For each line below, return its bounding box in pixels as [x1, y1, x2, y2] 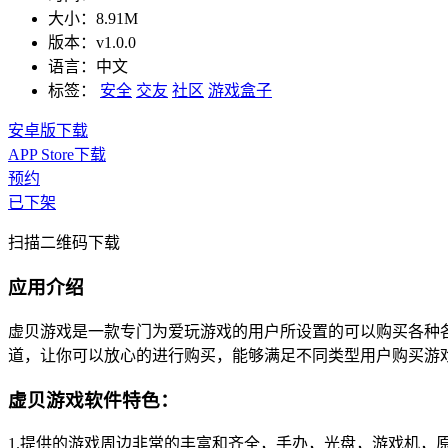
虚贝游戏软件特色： [8, 389, 179, 411]
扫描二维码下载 [8, 234, 120, 252]
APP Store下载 [8, 146, 106, 164]
